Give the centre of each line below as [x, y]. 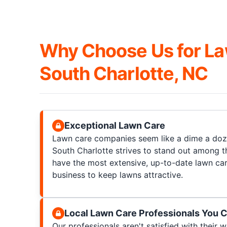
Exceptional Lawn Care [115, 125]
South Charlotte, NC [124, 73]
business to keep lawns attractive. [117, 175]
